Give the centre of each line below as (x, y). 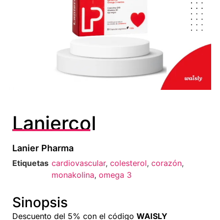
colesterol (128, 163)
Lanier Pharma (43, 148)
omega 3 (115, 175)
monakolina (73, 175)
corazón (166, 163)
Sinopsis (40, 202)
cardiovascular (79, 163)
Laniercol (54, 123)
